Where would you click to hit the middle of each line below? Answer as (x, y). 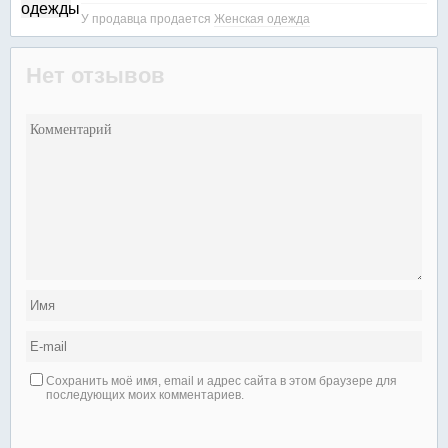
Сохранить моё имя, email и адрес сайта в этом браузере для (221, 381)
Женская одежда (262, 19)
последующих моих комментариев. (145, 395)
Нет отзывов (95, 75)
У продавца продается (147, 19)
